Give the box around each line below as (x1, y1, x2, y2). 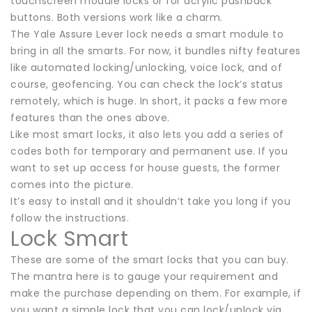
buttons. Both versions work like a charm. (10, 10, 223, 24)
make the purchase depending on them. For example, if (10, 286, 301, 300)
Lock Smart (10, 224, 128, 253)
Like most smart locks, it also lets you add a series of (10, 127, 284, 141)
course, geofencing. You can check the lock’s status (10, 77, 283, 91)
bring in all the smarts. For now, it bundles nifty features (10, 43, 301, 58)
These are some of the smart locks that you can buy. (10, 252, 289, 267)
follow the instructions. (10, 210, 129, 225)
